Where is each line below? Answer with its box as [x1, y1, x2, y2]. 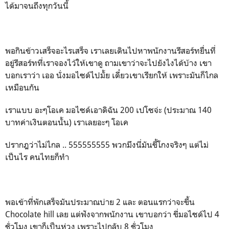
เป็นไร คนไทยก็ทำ [5, 152, 71, 162]
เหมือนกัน [5, 82, 39, 93]
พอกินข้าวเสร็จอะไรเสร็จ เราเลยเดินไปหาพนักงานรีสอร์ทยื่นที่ [5, 45, 216, 56]
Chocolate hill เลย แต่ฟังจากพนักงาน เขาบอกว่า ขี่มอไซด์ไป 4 [5, 209, 219, 219]
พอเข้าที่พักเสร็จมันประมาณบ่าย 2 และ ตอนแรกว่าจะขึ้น [5, 197, 195, 207]
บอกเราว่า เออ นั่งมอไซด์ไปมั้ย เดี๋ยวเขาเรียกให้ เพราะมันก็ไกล [5, 70, 218, 80]
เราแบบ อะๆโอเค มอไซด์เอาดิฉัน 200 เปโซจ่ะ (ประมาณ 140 [5, 105, 212, 115]
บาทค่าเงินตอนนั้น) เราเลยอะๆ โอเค [5, 117, 130, 127]
